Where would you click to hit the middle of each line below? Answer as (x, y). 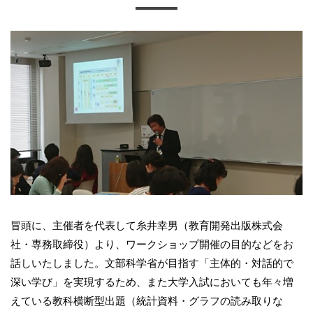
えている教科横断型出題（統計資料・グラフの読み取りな (147, 301)
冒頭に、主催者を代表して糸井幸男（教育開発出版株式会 (147, 226)
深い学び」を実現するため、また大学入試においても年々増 (152, 282)
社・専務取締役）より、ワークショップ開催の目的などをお (152, 245)
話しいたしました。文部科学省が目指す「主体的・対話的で (152, 263)
